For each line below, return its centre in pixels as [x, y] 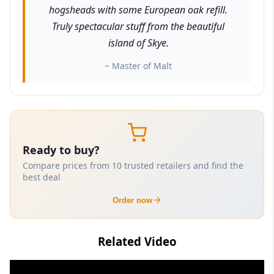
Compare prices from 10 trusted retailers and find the [133, 165]
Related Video [137, 241]
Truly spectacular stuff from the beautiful [138, 26]
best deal [42, 177]
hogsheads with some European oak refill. [138, 9]
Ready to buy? [61, 150]
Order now [132, 200]
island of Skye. [138, 43]
